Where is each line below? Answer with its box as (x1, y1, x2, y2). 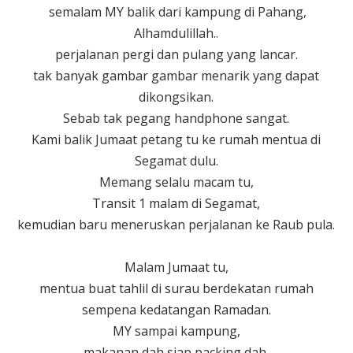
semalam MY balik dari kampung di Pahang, (46, 2, 307, 20)
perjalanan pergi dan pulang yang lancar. (54, 45, 298, 63)
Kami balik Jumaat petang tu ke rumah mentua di (32, 130, 321, 148)
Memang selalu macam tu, (98, 173, 254, 191)
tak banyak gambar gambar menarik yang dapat (33, 66, 320, 84)
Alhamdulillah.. (134, 24, 219, 42)
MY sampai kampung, (112, 321, 240, 340)
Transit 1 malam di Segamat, (92, 194, 261, 212)
